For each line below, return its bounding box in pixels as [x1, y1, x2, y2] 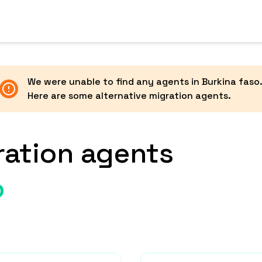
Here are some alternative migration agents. [27, 89, 231, 102]
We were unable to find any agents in [27, 75, 202, 88]
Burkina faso [202, 75, 260, 88]
